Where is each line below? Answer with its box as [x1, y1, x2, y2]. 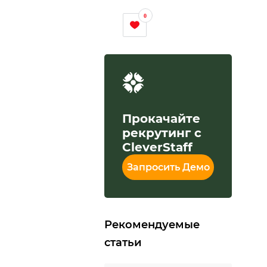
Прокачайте [122, 111, 201, 126]
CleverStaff [122, 140, 193, 154]
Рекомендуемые [104, 218, 200, 231]
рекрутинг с [122, 126, 202, 140]
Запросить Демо [126, 162, 210, 173]
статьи [104, 236, 142, 249]
